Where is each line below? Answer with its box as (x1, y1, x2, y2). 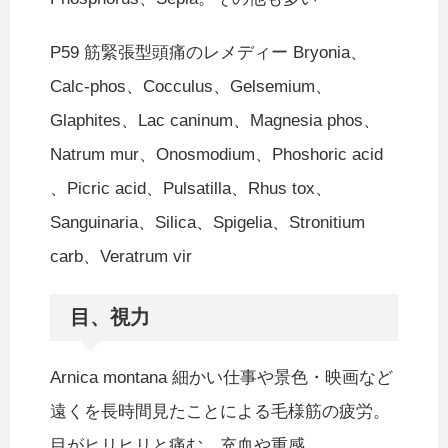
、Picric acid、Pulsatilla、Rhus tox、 (50, 179, 332, 199)
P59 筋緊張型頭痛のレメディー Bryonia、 (50, 43, 367, 63)
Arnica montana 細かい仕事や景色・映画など (50, 368, 393, 388)
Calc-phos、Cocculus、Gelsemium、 (50, 77, 332, 97)
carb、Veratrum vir (50, 247, 192, 267)
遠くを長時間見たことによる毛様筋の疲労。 (50, 402, 390, 422)
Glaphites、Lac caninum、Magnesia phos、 (50, 111, 380, 131)
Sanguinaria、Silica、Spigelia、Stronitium (50, 213, 365, 233)
